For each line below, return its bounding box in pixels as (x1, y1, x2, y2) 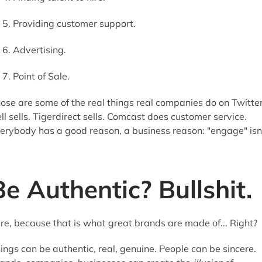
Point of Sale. (12, 70, 70, 82)
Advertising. (12, 43, 66, 56)
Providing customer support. (12, 17, 136, 29)
